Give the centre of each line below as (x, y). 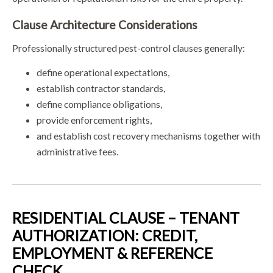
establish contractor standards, (101, 88)
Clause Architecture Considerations (105, 24)
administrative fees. (77, 151)
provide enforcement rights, (94, 119)
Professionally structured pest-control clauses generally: (129, 48)
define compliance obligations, (99, 104)
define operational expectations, (103, 72)
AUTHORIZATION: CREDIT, (105, 235)
